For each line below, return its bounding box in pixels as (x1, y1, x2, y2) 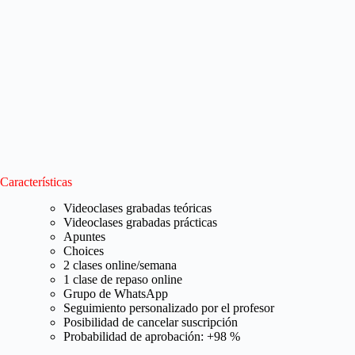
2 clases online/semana (63, 258, 177, 272)
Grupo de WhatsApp (63, 286, 168, 300)
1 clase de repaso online (63, 272, 182, 286)
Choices (63, 243, 104, 258)
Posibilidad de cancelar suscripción (63, 315, 238, 329)
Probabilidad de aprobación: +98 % (63, 329, 240, 343)
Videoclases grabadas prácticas (63, 215, 217, 229)
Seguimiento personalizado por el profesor (63, 300, 274, 315)
